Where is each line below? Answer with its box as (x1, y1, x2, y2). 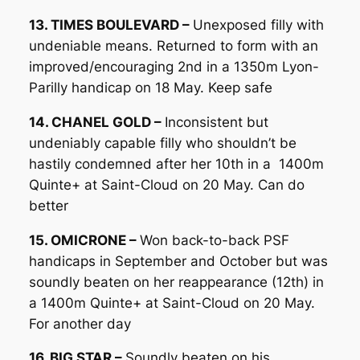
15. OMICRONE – (28, 231, 140, 248)
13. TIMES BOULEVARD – (28, 16, 193, 33)
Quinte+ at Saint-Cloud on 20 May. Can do (28, 176, 305, 193)
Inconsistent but (164, 113, 268, 130)
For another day (28, 315, 131, 332)
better (28, 197, 68, 214)
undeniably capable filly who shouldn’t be (28, 134, 297, 151)
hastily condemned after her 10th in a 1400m (28, 155, 324, 172)
